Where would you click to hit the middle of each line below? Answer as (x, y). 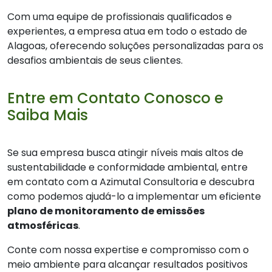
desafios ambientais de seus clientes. (95, 61)
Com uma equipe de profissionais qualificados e (120, 17)
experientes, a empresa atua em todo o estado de (127, 32)
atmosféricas (43, 226)
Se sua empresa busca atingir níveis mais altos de (125, 153)
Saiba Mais (48, 115)
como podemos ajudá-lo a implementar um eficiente (134, 197)
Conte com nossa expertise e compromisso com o (128, 250)
